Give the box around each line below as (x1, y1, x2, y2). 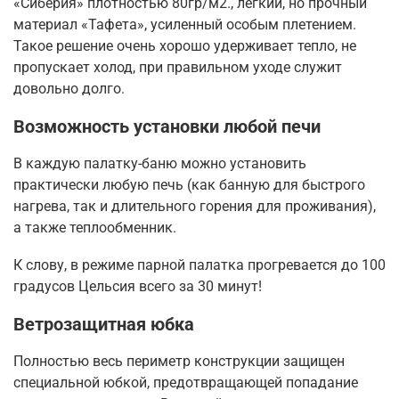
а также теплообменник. (13, 218, 176, 236)
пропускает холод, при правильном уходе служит (13, 58, 342, 76)
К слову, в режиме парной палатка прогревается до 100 (13, 256, 386, 273)
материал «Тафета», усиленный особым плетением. (13, 15, 356, 33)
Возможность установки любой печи (13, 115, 321, 137)
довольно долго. (13, 79, 125, 97)
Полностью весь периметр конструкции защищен (13, 352, 345, 370)
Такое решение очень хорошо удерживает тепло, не (13, 37, 356, 54)
